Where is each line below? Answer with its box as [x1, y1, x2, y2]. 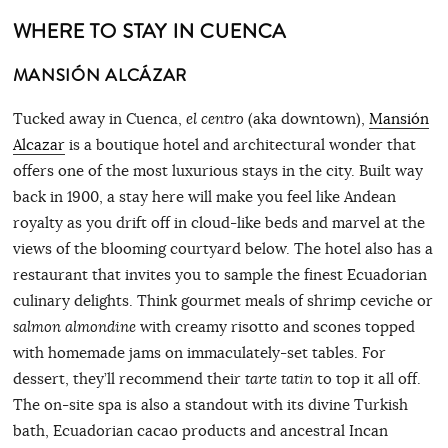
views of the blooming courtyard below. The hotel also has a [12, 238, 433, 258]
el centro [185, 108, 248, 129]
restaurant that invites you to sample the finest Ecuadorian [12, 264, 427, 284]
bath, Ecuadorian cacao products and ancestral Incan [12, 420, 388, 440]
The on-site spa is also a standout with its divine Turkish [12, 394, 408, 414]
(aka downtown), [247, 108, 369, 128]
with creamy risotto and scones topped [135, 316, 415, 336]
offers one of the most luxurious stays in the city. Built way [12, 160, 423, 180]
